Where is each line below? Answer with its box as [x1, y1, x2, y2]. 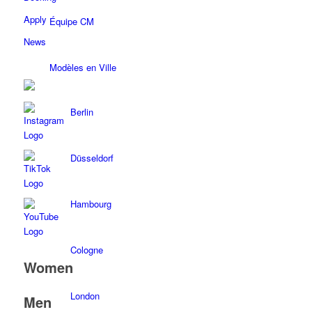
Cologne [70, 242, 103, 256]
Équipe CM [49, 14, 94, 28]
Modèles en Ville [49, 60, 116, 74]
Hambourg [70, 196, 111, 210]
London [70, 288, 100, 302]
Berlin [70, 104, 93, 118]
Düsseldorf [70, 150, 114, 164]
